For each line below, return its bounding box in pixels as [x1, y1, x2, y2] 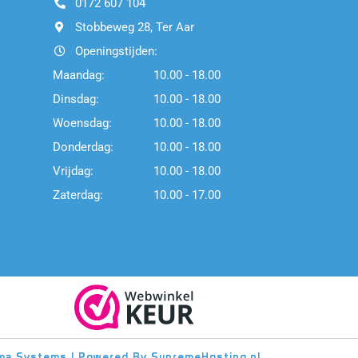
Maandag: [53, 68, 105, 83]
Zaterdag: [53, 188, 103, 203]
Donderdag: [53, 140, 113, 155]
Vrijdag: [53, 164, 93, 179]
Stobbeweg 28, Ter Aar [74, 20, 194, 35]
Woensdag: [53, 116, 112, 131]
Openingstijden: [74, 44, 157, 59]
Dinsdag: [53, 92, 99, 107]
